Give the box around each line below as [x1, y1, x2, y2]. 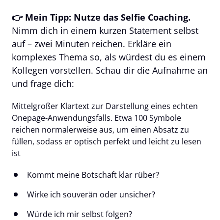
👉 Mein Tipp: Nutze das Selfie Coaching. [12, 11, 191, 23]
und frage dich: [12, 77, 74, 89]
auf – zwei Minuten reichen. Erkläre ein [12, 37, 171, 50]
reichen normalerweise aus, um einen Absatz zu [12, 124, 189, 135]
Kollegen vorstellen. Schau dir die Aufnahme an [12, 64, 208, 76]
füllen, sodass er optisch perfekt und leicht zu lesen [12, 136, 201, 147]
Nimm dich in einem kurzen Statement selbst [12, 24, 198, 36]
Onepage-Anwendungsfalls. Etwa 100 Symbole [12, 112, 181, 123]
